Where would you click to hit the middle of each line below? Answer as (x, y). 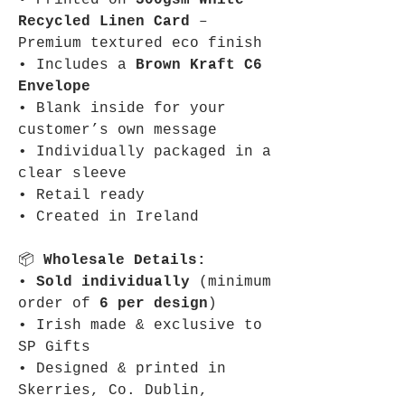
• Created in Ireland (108, 217)
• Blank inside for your (122, 108)
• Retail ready (81, 195)
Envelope (54, 87)
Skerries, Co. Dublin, (113, 391)
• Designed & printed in (122, 369)
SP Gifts (54, 347)
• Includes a (77, 65)
